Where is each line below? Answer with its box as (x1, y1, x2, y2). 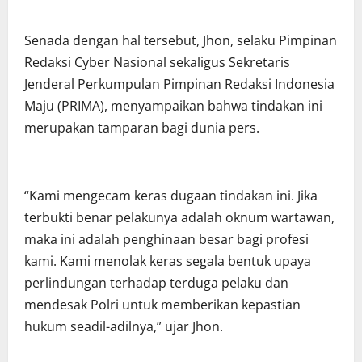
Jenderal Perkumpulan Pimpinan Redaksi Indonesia (24, 75, 335, 94)
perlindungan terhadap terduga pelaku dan (24, 274, 288, 293)
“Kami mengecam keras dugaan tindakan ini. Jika (24, 187, 318, 205)
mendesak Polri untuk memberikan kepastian (24, 296, 301, 314)
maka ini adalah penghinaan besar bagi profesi (24, 230, 309, 249)
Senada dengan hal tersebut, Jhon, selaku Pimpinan (24, 32, 337, 50)
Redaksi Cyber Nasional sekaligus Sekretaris (24, 53, 290, 72)
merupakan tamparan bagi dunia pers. (24, 119, 259, 137)
